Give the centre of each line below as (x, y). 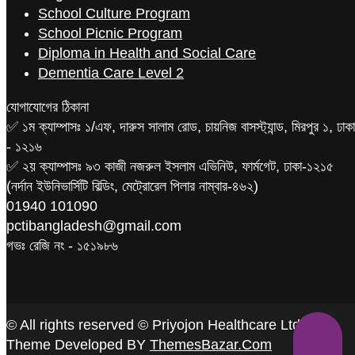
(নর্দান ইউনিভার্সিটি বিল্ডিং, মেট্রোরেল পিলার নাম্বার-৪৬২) (132, 187)
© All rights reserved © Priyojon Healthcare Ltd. (155, 325)
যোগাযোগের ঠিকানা (48, 107)
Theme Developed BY (78, 345)
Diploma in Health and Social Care (147, 53)
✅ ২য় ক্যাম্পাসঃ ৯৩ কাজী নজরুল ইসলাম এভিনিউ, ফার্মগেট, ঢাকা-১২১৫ (170, 167)
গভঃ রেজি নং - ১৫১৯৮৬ (62, 246)
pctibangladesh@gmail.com (94, 226)
